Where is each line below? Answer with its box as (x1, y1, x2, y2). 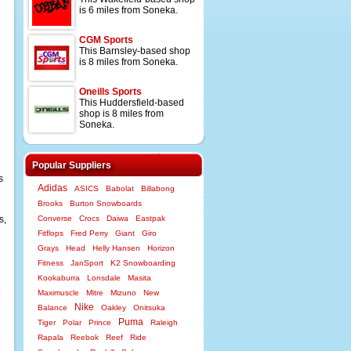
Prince (89, 318, 111, 327)
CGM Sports (79, 34, 133, 45)
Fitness (38, 259, 63, 267)
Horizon (147, 244, 175, 252)
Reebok (71, 333, 99, 342)
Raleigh (150, 318, 178, 327)
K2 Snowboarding (110, 259, 175, 267)
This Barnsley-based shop (79, 45, 190, 56)
